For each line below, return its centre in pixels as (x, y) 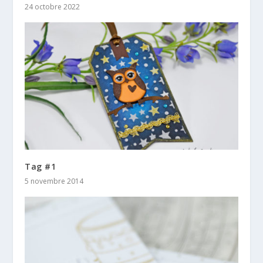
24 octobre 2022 (53, 6)
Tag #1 (41, 167)
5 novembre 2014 (54, 181)
